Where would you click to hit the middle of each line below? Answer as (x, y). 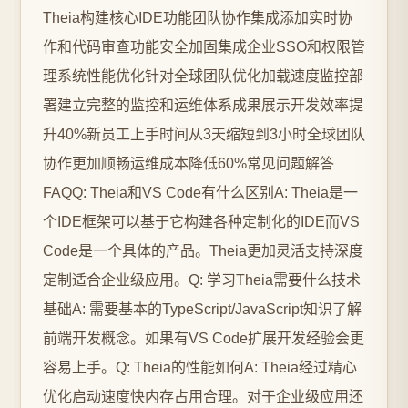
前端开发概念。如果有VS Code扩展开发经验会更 (204, 338)
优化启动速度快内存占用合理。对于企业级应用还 (203, 397)
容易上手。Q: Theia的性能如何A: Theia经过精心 (200, 367)
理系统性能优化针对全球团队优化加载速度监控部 (203, 76)
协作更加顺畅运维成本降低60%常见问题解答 (189, 163)
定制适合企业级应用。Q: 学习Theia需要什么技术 (202, 280)
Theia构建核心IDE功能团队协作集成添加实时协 (198, 18)
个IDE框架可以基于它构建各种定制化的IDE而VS (201, 222)
